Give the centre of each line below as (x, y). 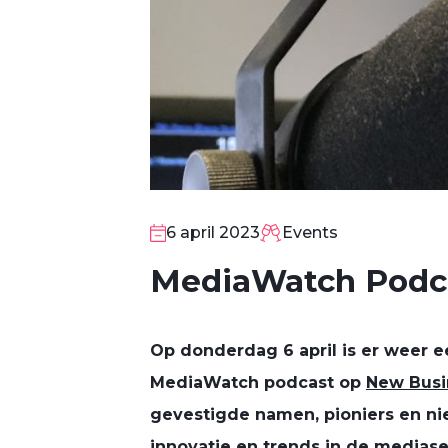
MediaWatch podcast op (258, 382)
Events (310, 232)
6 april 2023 (212, 232)
